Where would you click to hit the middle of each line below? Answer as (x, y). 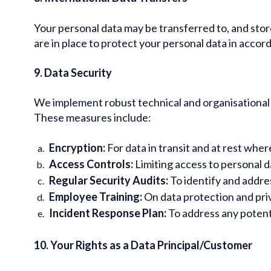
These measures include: (93, 117)
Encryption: (77, 147)
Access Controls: (91, 164)
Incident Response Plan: (108, 213)
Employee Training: (96, 196)
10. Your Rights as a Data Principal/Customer (143, 245)
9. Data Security (73, 72)
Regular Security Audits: (109, 180)
